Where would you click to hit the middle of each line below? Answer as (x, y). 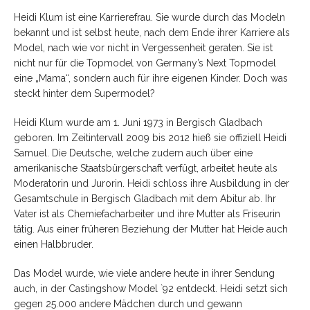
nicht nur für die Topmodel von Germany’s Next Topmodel (145, 63)
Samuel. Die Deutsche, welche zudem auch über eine (133, 153)
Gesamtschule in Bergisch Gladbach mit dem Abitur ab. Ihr (145, 198)
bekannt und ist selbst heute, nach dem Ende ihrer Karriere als (152, 32)
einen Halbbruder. (54, 244)
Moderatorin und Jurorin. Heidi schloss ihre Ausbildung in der (152, 183)
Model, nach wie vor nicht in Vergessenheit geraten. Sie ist (143, 47)
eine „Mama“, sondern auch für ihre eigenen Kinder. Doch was (151, 78)
